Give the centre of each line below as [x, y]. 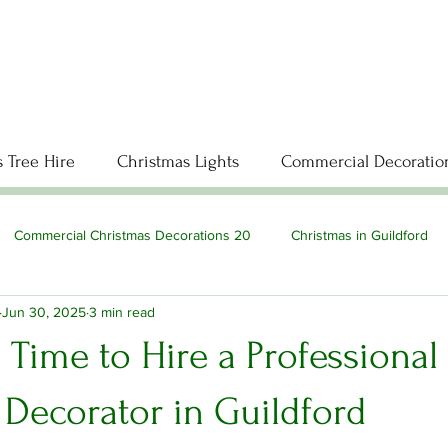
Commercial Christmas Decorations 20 [132, 234]
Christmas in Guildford [359, 234]
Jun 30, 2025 [44, 311]
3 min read [122, 311]
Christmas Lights [178, 161]
